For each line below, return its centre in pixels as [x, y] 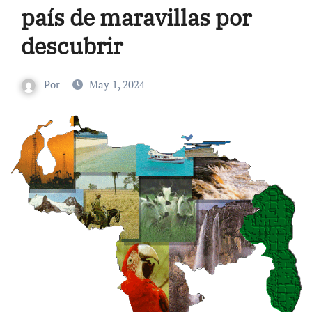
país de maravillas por [136, 17]
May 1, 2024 [117, 84]
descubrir [74, 46]
